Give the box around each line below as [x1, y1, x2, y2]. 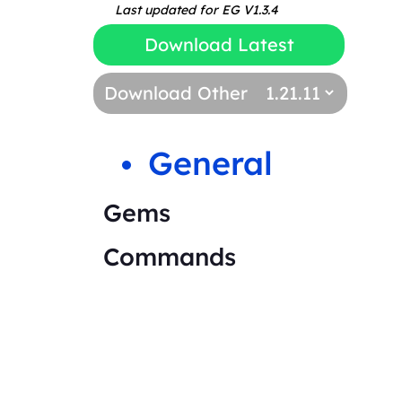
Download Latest [144, 32, 294, 56]
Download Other [104, 81, 248, 104]
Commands [103, 240, 236, 272]
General [148, 142, 273, 183]
